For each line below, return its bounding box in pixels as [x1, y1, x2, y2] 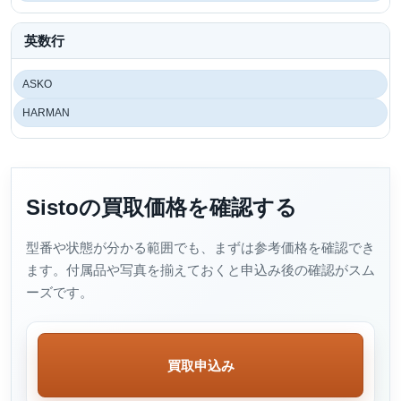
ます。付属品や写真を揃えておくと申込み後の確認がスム [26, 262, 375, 277]
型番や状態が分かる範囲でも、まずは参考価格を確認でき [26, 240, 375, 255]
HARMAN [22, 107, 70, 119]
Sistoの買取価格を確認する [26, 195, 297, 219]
